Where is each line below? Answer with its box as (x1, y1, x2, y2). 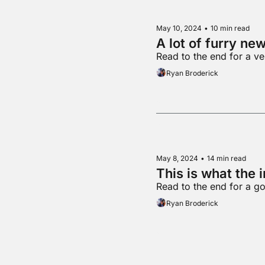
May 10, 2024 (156, 23, 202, 33)
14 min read (207, 154, 247, 163)
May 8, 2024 (156, 154, 199, 163)
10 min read (211, 23, 250, 33)
